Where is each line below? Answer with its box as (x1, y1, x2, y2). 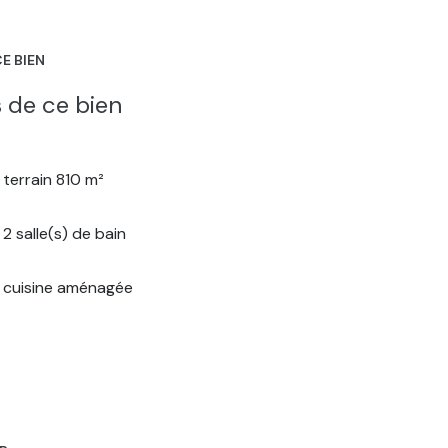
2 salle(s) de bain (3, 222, 127, 244)
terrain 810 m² (3, 168, 105, 190)
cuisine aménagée (3, 276, 134, 298)
